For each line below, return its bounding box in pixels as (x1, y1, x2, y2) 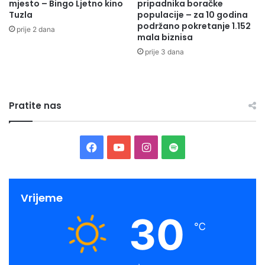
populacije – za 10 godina (137, 8, 248, 21)
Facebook (96, 140, 146, 153)
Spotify (177, 140, 214, 153)
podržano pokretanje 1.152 (137, 20, 251, 32)
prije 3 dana (145, 47, 184, 56)
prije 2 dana (17, 24, 55, 34)
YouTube (124, 140, 167, 153)
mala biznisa (137, 31, 193, 43)
